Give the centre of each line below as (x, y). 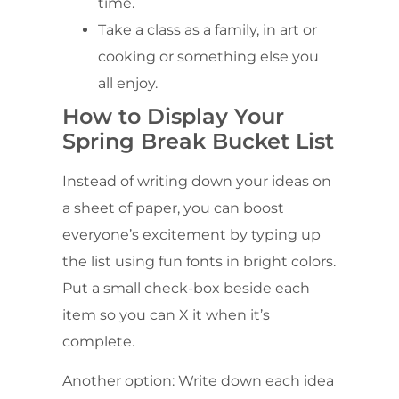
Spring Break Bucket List (198, 141)
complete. (98, 341)
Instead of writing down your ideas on (197, 181)
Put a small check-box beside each (186, 288)
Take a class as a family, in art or (208, 29)
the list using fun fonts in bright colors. (199, 261)
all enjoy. (128, 83)
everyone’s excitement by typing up (191, 234)
